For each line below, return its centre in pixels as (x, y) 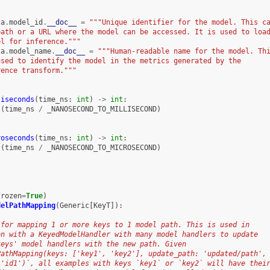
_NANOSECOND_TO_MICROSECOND (102, 147)
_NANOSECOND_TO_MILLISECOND (102, 109)
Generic (74, 205)
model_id (26, 22)
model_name (30, 51)
